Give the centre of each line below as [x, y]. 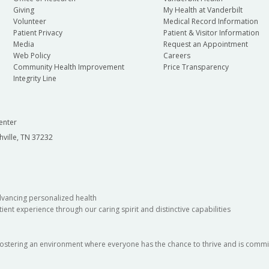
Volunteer [29, 22]
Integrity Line [35, 79]
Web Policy [32, 56]
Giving [23, 10]
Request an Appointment [205, 44]
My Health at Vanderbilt [203, 10]
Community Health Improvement [68, 67]
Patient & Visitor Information [211, 33]
